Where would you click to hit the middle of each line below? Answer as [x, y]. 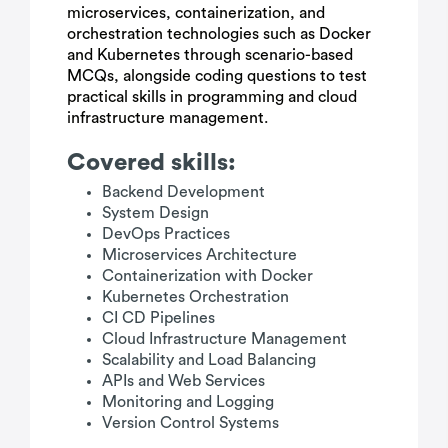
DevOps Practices [166, 234]
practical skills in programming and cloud [212, 97]
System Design [155, 213]
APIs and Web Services [183, 381]
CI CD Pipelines [158, 318]
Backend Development [183, 192]
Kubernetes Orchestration [195, 297]
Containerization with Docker [207, 276]
